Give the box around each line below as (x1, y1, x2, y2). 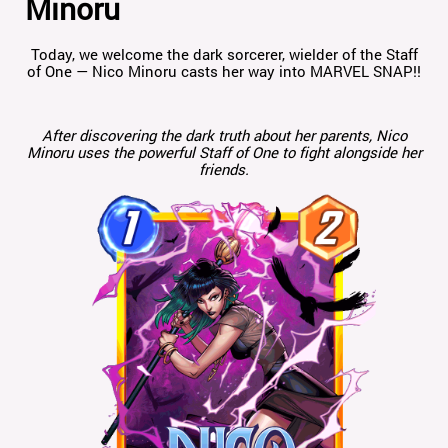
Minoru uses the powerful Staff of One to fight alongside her (26, 142, 422, 163)
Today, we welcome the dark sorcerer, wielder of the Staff (30, 44, 418, 65)
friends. (199, 159, 249, 180)
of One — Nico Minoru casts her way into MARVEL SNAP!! (27, 61, 421, 82)
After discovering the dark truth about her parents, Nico (41, 125, 407, 146)
